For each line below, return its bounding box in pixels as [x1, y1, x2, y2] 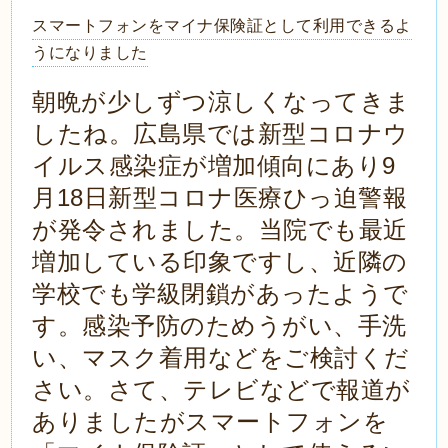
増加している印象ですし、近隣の [32, 248, 408, 276]
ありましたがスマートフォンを [32, 408, 389, 436]
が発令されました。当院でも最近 [32, 216, 408, 244]
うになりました [32, 44, 148, 62]
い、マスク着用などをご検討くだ [32, 344, 410, 372]
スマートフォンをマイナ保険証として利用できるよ [32, 17, 412, 35]
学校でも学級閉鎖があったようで [32, 280, 409, 308]
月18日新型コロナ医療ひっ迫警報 [32, 184, 408, 212]
